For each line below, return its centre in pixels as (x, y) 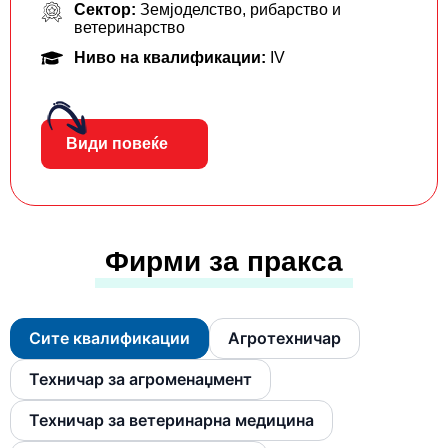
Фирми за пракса (224, 261)
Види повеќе (117, 143)
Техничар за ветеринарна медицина (171, 419)
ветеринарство (129, 27)
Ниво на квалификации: (171, 57)
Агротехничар (284, 337)
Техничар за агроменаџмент (140, 378)
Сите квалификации (109, 337)
